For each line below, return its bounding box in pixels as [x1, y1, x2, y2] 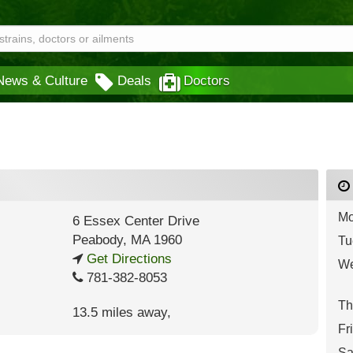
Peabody [72, 232, 123, 247]
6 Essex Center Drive [72, 214, 199, 229]
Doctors [184, 73, 230, 87]
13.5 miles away [72, 305, 167, 320]
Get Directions [82, 251, 172, 266]
